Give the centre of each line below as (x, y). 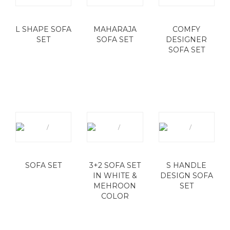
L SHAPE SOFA (44, 29)
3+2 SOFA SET (115, 165)
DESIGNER (187, 40)
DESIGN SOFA (186, 176)
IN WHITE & (115, 176)
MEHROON (115, 186)
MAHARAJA (115, 29)
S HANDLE (187, 165)
